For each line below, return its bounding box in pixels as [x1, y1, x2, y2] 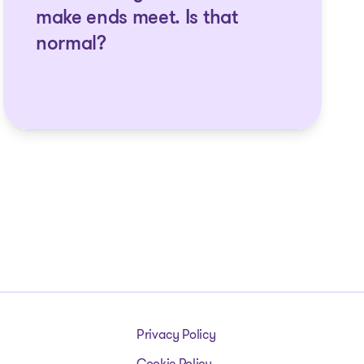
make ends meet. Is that [35, 9, 238, 28]
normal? [35, 35, 106, 54]
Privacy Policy [136, 325, 216, 344]
